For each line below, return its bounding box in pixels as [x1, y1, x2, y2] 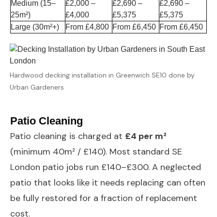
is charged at [67, 130, 125, 142]
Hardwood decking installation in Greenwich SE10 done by [10, 71, 195, 80]
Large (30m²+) [11, 23, 59, 31]
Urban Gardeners [10, 83, 64, 92]
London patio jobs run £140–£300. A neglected [10, 161, 201, 173]
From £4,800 [65, 23, 109, 31]
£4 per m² [125, 130, 167, 142]
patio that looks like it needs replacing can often [10, 177, 205, 189]
